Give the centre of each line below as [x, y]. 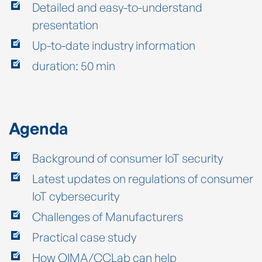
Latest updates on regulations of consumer [143, 178]
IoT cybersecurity [76, 196]
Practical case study [84, 237]
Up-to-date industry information [114, 45]
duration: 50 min [74, 65]
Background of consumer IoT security [127, 158]
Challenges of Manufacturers [108, 216]
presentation [65, 25]
